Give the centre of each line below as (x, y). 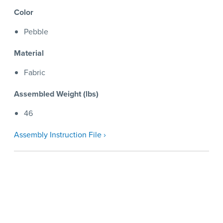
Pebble (36, 32)
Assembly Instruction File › (60, 135)
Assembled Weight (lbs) (56, 94)
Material (29, 53)
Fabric (35, 73)
